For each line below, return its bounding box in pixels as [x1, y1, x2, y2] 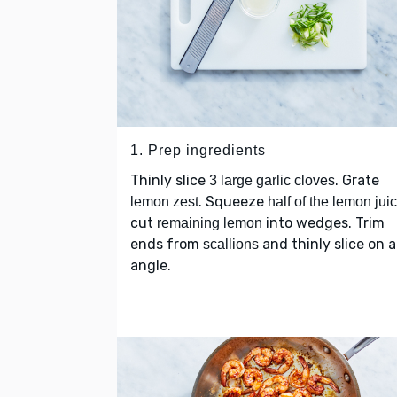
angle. [130, 257, 171, 275]
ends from [130, 236, 203, 253]
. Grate [335, 172, 379, 190]
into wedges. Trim [262, 214, 385, 232]
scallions [203, 237, 259, 253]
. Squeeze [198, 193, 268, 211]
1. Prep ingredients [130, 143, 266, 159]
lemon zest [130, 194, 198, 210]
